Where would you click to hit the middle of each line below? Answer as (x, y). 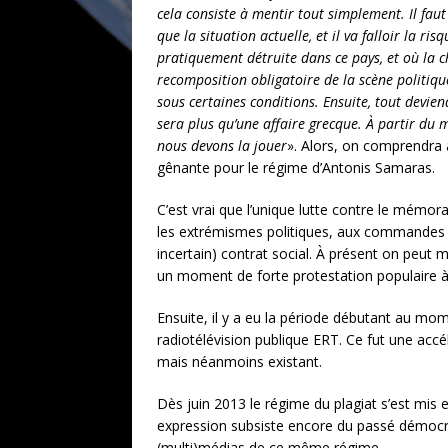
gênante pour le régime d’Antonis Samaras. (296, 167)
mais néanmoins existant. (239, 361)
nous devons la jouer (222, 145)
